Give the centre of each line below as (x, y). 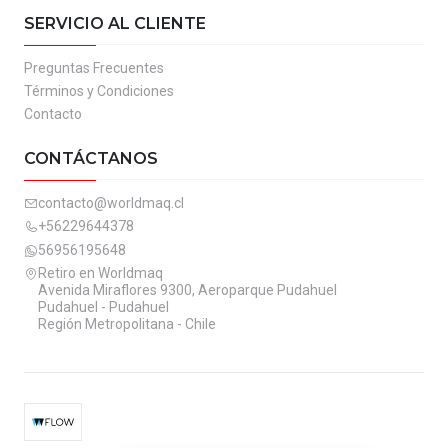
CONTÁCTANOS (91, 158)
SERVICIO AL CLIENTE (115, 23)
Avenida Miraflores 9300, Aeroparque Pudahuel (187, 289)
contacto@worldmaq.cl (111, 202)
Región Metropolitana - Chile (127, 323)
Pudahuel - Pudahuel (103, 306)
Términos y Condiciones (99, 91)
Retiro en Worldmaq (100, 272)
